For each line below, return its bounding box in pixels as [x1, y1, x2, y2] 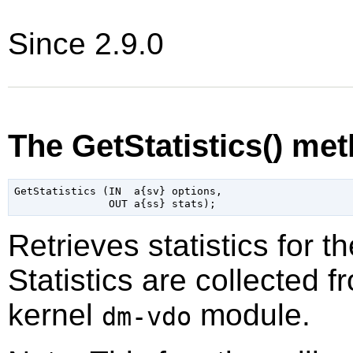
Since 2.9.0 [8, 27, 164, 61]
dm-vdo [102, 303, 191, 332]
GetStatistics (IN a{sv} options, [13, 184, 222, 197]
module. [191, 298, 310, 333]
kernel [8, 298, 102, 333]
